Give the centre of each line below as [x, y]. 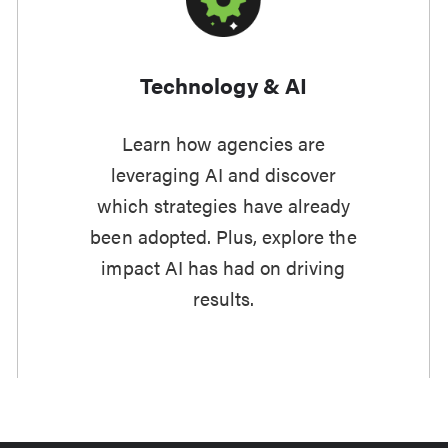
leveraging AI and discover [223, 173]
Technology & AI [223, 84]
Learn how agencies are [223, 142]
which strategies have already [223, 204]
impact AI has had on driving [223, 266]
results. [223, 297]
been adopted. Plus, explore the [223, 235]
